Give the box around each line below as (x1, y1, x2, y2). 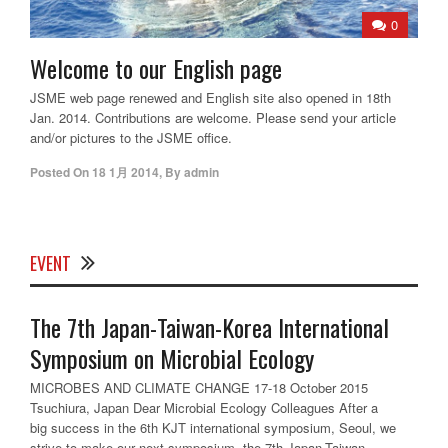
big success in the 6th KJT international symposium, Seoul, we (30, 418, 396, 438)
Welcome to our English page (30, 50, 282, 87)
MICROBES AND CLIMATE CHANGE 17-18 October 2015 (30, 378, 368, 398)
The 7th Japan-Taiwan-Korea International (30, 309, 389, 346)
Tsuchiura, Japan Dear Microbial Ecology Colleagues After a (30, 398, 378, 418)
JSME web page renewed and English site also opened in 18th (30, 88, 391, 108)
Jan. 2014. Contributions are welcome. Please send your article (30, 108, 396, 128)
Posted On (30, 163, 89, 182)
